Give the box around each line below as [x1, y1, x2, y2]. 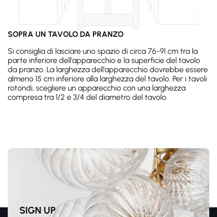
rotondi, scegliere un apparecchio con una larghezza [8, 83, 186, 93]
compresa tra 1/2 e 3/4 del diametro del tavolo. [8, 93, 168, 102]
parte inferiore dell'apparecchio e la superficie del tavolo [8, 56, 200, 65]
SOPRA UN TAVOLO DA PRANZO [8, 30, 124, 39]
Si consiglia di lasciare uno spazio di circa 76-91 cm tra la [8, 46, 198, 56]
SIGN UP [19, 204, 56, 216]
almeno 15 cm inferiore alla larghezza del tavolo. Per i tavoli [8, 74, 207, 83]
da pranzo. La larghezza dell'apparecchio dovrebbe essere [8, 65, 208, 74]
